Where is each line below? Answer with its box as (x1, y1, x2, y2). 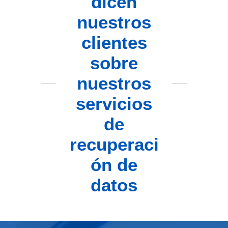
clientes (81, 33, 147, 53)
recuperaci (69, 134, 159, 155)
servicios (76, 94, 152, 114)
